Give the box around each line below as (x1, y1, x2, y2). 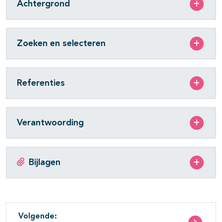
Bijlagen (29, 158, 60, 167)
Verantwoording (17, 118, 84, 127)
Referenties (17, 78, 65, 88)
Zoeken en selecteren (17, 39, 106, 48)
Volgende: (18, 213, 57, 221)
